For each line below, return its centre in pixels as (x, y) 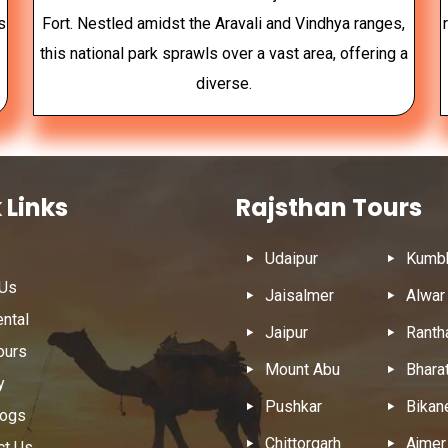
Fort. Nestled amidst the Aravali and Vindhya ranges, (224, 23)
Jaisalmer (300, 295)
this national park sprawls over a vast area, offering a (223, 53)
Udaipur (292, 258)
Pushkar (294, 406)
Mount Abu (303, 369)
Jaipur (287, 332)
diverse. (223, 83)
